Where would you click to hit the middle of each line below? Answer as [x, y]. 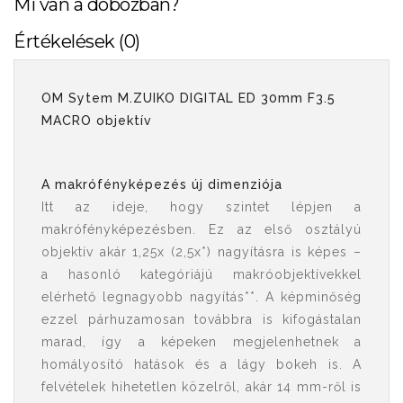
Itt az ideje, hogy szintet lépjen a [201, 207]
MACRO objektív [97, 121]
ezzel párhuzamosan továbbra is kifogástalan [201, 319]
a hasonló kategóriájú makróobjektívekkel [201, 274]
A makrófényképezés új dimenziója [162, 184]
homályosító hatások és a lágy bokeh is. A [201, 364]
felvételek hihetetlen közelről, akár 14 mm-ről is [201, 387]
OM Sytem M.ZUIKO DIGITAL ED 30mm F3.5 [188, 98]
